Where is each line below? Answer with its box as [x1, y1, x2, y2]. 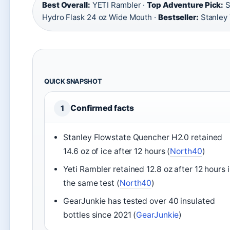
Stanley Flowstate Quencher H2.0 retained [63, 132, 223, 142]
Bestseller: [158, 12, 199, 22]
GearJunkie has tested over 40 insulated [63, 196, 215, 206]
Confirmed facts [70, 103, 134, 113]
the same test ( [63, 178, 120, 188]
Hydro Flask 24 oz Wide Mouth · [42, 12, 158, 22]
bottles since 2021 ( [63, 209, 137, 220]
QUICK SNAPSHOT [44, 77, 102, 85]
